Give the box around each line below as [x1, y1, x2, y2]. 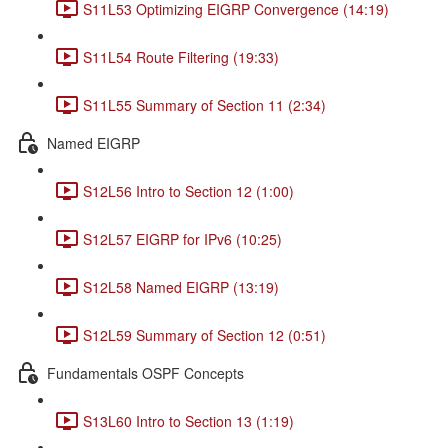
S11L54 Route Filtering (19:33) [83, 46, 279, 67]
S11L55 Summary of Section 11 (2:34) [83, 94, 326, 115]
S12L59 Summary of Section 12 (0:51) [83, 324, 326, 345]
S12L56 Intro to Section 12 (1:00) [83, 180, 294, 201]
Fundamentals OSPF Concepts [47, 362, 244, 383]
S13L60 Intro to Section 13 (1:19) [83, 410, 294, 431]
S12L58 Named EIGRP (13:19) [83, 276, 279, 297]
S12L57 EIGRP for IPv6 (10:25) [83, 228, 282, 249]
